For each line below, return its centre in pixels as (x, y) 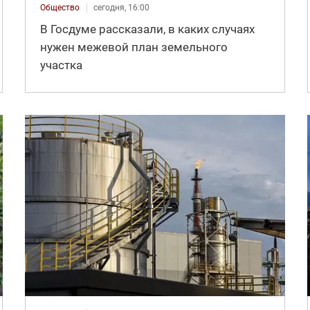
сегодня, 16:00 (121, 8)
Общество (60, 8)
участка (61, 65)
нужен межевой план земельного (134, 47)
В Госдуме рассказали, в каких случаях (147, 29)
